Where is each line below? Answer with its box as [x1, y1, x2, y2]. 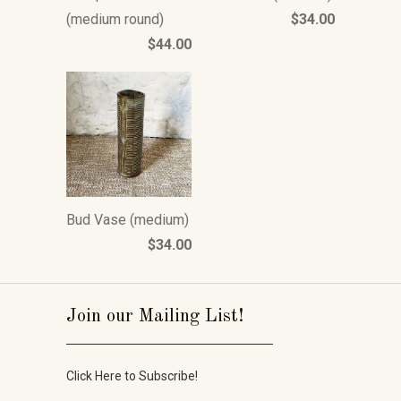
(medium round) [66, 11, 164, 28]
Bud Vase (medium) [66, 211, 189, 229]
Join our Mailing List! [66, 307, 243, 327]
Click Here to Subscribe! [66, 369, 198, 384]
